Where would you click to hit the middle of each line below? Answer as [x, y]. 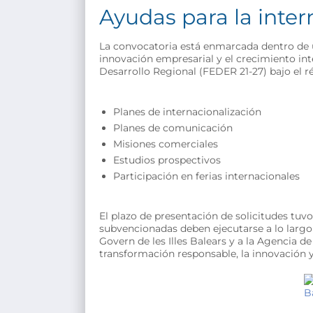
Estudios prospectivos [167, 160]
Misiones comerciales [166, 144]
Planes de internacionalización [187, 111]
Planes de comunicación [173, 128]
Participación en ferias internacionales [206, 176]
